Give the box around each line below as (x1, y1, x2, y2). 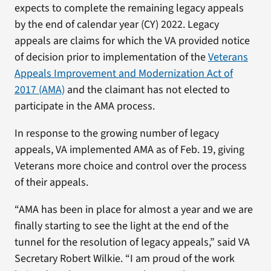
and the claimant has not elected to (64, 82, 230, 97)
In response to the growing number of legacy (14, 126, 219, 141)
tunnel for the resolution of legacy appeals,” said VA (14, 235, 250, 250)
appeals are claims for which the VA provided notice (14, 33, 250, 48)
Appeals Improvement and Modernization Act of (14, 66, 233, 81)
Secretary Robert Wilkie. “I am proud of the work (14, 251, 235, 266)
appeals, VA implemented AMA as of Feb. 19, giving (14, 142, 244, 157)
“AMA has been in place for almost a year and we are (14, 202, 253, 217)
